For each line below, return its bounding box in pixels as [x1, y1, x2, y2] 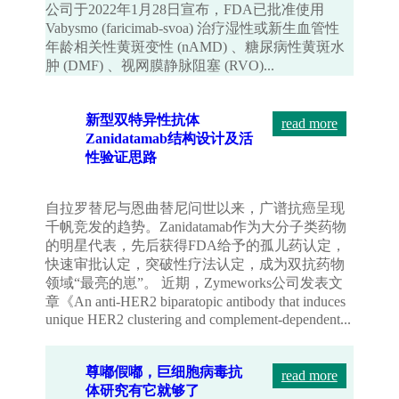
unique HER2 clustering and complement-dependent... [45, 312, 352, 328]
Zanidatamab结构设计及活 [85, 131, 254, 147]
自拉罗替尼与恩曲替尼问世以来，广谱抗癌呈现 [45, 200, 346, 216]
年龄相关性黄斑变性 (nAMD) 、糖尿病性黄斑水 [45, 39, 346, 55]
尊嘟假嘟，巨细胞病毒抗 [85, 364, 243, 380]
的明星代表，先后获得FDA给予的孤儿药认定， [45, 238, 346, 254]
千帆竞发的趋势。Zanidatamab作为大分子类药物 [45, 219, 347, 235]
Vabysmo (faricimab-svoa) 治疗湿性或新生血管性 [45, 20, 340, 37]
